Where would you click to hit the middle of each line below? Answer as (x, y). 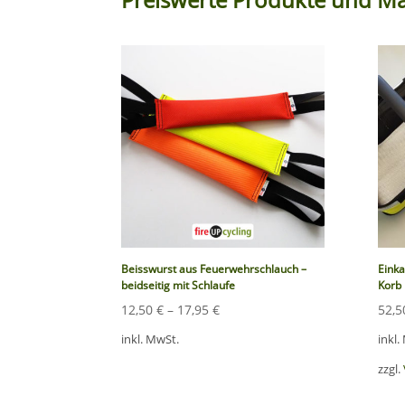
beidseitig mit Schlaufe (179, 286)
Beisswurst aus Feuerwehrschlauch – (214, 269)
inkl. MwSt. (151, 340)
